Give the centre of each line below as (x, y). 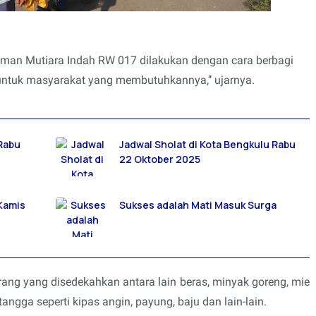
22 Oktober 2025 (160, 159)
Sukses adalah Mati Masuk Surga (198, 205)
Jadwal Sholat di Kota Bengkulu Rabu (207, 144)
